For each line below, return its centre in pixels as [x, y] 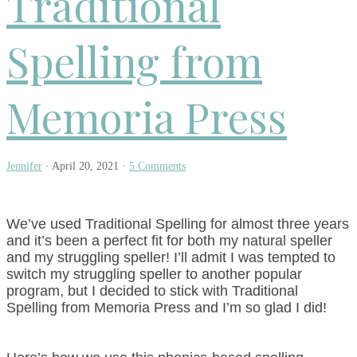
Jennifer [24, 166]
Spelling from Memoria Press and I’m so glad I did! [167, 307]
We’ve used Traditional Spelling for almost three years [178, 224]
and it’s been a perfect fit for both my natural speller [169, 240]
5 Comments [157, 166]
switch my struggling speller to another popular [154, 274]
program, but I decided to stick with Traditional [152, 290]
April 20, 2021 [85, 166]
